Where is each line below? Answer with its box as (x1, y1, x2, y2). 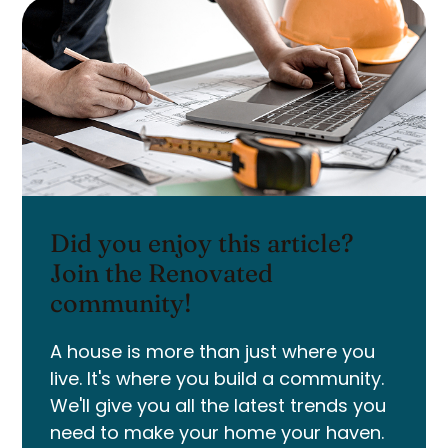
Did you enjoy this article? (50, 227, 353, 259)
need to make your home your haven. (50, 420, 384, 446)
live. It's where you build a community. (50, 366, 384, 392)
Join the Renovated (50, 257, 273, 289)
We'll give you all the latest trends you (50, 393, 386, 419)
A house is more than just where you (50, 339, 375, 365)
